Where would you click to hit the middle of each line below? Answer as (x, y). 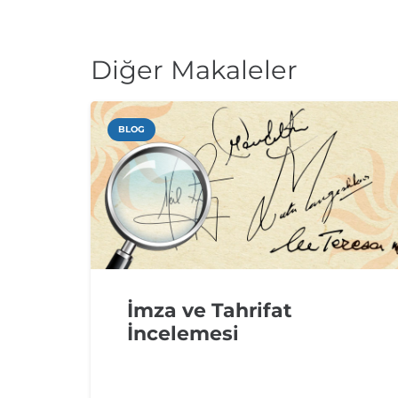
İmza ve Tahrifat (209, 310)
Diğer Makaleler (194, 70)
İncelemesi (183, 334)
